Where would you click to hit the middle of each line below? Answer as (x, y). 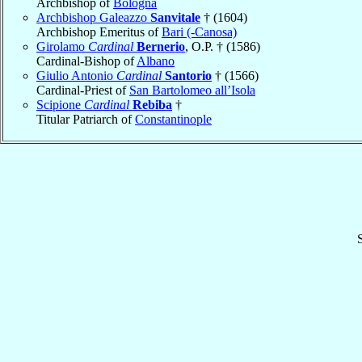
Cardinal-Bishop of (86, 61)
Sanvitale (175, 17)
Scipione (60, 104)
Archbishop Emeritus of (99, 32)
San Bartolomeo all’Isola (192, 90)
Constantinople (173, 119)
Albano (156, 61)
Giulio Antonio (76, 75)
